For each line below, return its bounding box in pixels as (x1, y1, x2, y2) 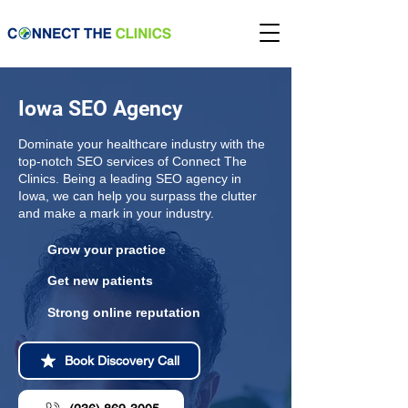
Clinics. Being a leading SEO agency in (18, 171, 241, 186)
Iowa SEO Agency (18, 97, 183, 121)
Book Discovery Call (65, 353, 179, 368)
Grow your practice (47, 242, 166, 257)
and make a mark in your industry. (18, 206, 214, 220)
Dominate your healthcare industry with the (18, 137, 265, 151)
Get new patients (47, 273, 153, 288)
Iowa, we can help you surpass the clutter (18, 189, 257, 203)
